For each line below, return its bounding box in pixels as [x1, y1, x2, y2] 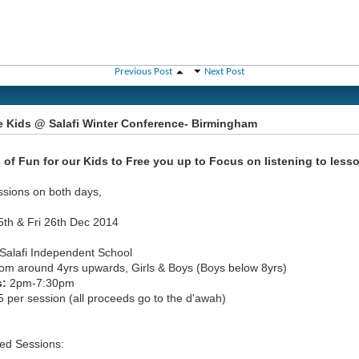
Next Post [204, 67, 244, 77]
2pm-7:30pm [6, 276, 75, 289]
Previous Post [115, 67, 172, 77]
